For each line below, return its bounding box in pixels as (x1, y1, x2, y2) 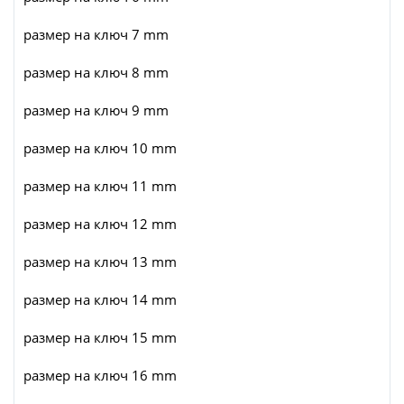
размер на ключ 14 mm (23, 290, 177, 309)
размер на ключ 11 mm (23, 177, 177, 196)
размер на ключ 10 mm (23, 139, 177, 158)
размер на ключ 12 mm (23, 215, 177, 234)
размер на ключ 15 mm (23, 328, 177, 347)
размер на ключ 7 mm (23, 25, 169, 44)
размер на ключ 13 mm (23, 252, 177, 271)
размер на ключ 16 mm (23, 366, 177, 385)
